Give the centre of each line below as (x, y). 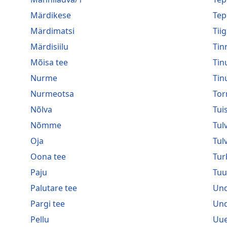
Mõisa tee (49, 62)
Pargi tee (48, 203)
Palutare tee (54, 188)
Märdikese (51, 15)
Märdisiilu (49, 46)
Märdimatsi (52, 31)
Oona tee (48, 156)
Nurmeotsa (52, 93)
